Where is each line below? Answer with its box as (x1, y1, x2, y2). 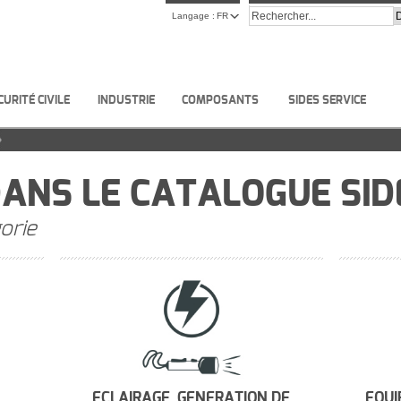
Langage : (172, 11, 216, 21)
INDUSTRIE (98, 94, 155, 107)
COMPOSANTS (182, 94, 259, 107)
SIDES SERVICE (287, 94, 366, 107)
